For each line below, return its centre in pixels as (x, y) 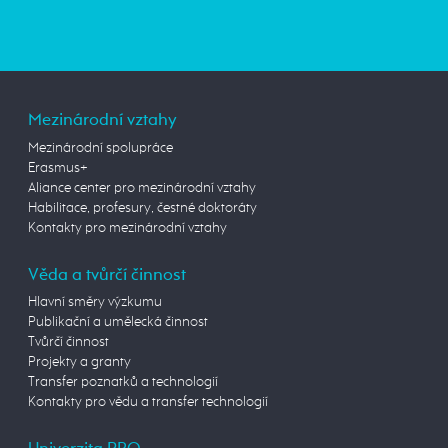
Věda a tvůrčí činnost (107, 275)
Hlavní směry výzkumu (95, 302)
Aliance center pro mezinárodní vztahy (142, 187)
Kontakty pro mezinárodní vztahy (127, 227)
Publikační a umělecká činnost (118, 322)
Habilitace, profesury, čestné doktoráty (142, 207)
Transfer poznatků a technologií (123, 382)
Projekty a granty (79, 362)
